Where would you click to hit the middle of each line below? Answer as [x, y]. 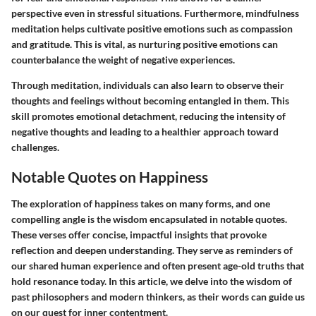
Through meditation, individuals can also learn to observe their [148, 85]
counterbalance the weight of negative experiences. [123, 60]
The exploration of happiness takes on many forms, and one [141, 203]
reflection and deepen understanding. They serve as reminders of [152, 250]
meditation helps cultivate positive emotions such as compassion [152, 29]
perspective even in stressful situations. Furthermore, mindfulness [155, 13]
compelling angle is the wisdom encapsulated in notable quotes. [149, 219]
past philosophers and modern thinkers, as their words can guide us [158, 296]
